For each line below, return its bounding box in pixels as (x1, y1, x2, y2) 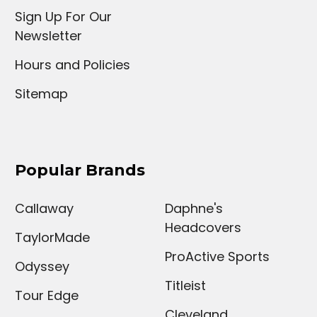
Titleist (165, 276, 206, 294)
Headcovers (165, 218, 241, 236)
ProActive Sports (165, 247, 270, 265)
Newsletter (14, 26, 82, 45)
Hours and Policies (14, 55, 130, 74)
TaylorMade (14, 228, 90, 246)
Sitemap (14, 84, 68, 103)
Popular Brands (14, 160, 145, 180)
